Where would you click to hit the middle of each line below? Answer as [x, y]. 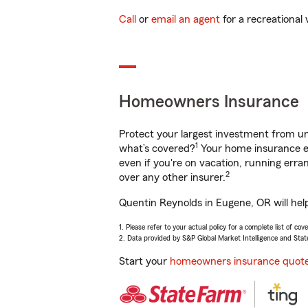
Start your [144, 261]
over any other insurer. [172, 177]
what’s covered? [157, 148]
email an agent [186, 19]
